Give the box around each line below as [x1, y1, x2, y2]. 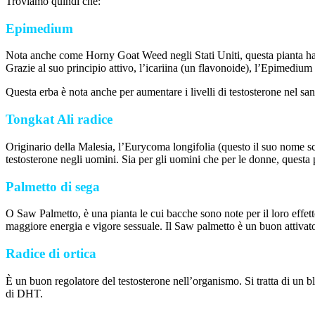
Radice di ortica [6, 245, 96, 261]
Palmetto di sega [6, 179, 100, 194]
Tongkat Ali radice [6, 112, 112, 127]
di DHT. [6, 287, 43, 300]
